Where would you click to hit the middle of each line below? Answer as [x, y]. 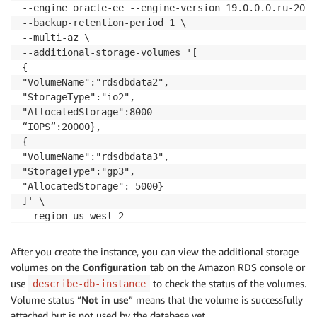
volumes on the [46, 267]
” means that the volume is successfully [216, 299]
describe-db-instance [89, 283]
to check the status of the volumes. [228, 283]
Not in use [105, 299]
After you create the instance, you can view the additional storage [155, 251]
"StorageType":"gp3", [79, 171]
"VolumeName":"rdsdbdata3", [96, 156]
